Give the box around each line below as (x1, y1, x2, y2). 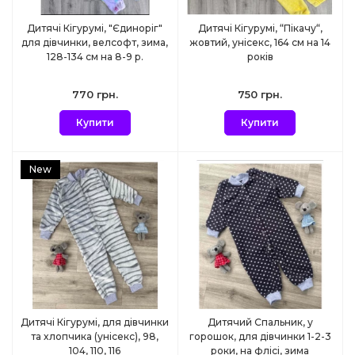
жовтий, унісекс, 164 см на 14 (189, 36, 331, 49)
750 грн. (238, 88, 283, 101)
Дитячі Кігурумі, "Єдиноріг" (27, 22, 163, 35)
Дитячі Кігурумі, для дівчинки (21, 315, 170, 328)
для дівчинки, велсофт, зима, (21, 36, 169, 49)
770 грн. (71, 88, 118, 101)
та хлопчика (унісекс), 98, (31, 330, 159, 342)
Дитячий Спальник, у (207, 315, 313, 328)
